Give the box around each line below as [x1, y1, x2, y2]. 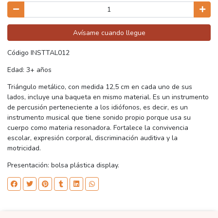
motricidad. [7, 143, 41, 153]
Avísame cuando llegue [73, 28, 145, 37]
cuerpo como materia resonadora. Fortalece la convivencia [7, 123, 188, 132]
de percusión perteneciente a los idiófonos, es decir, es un [7, 102, 188, 112]
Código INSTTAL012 [7, 48, 70, 57]
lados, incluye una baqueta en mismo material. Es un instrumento [7, 92, 209, 102]
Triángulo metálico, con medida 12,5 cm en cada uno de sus [7, 82, 192, 91]
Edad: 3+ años [7, 65, 54, 74]
